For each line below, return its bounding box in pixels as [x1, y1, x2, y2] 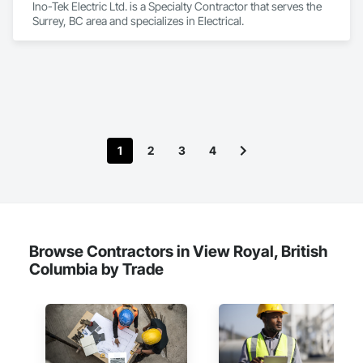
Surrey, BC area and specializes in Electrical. [32, 14, 244, 28]
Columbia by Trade [29, 259, 164, 279]
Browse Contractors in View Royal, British [29, 241, 327, 261]
